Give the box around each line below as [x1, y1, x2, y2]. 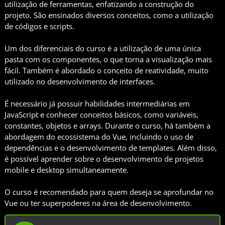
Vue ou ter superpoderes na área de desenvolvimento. [5, 198, 192, 208]
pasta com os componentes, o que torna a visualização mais [5, 54, 212, 65]
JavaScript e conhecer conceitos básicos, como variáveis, [5, 109, 198, 120]
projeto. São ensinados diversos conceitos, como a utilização [5, 10, 213, 21]
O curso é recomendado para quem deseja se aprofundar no [5, 187, 213, 197]
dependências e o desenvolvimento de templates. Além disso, [5, 143, 217, 153]
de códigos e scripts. [5, 21, 74, 32]
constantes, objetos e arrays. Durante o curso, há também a [5, 121, 210, 131]
